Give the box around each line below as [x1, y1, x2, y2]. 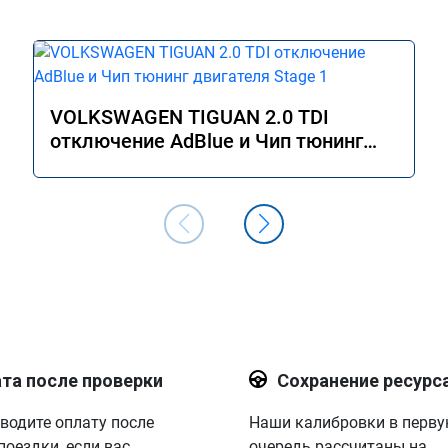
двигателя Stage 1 [50, 153, 219, 177]
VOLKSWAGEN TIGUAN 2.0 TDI [50, 105, 329, 129]
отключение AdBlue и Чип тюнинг [50, 129, 363, 153]
